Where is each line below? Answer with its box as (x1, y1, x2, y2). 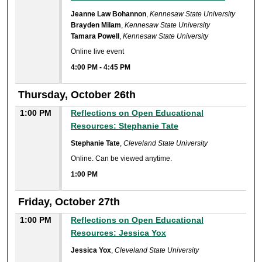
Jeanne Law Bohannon (71, 9, 147, 18)
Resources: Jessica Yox (71, 227, 167, 237)
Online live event (71, 47, 125, 56)
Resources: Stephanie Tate (71, 120, 179, 130)
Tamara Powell (71, 32, 120, 40)
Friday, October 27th (18, 195, 120, 208)
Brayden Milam (71, 20, 122, 29)
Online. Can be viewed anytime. (71, 154, 173, 163)
